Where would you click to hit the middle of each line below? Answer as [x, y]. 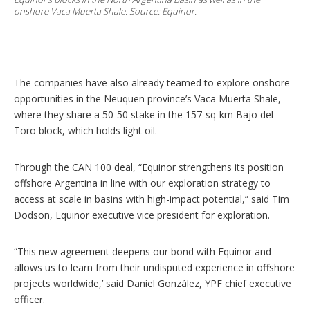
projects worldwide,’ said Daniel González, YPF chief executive [153, 283]
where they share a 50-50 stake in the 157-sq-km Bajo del [144, 114]
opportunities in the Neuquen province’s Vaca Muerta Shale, [147, 98]
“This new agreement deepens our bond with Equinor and [143, 251]
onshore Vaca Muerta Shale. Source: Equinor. [105, 11]
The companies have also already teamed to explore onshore [152, 82]
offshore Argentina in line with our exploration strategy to [142, 183]
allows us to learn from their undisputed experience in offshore [154, 267]
